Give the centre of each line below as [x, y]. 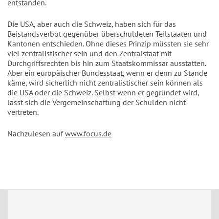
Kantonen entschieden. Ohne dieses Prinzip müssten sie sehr [108, 44]
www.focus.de [88, 133]
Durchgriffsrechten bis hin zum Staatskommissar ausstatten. [107, 63]
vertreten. [23, 112]
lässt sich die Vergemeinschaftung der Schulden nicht [97, 102]
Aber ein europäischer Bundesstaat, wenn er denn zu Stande [107, 73]
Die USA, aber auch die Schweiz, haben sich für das [92, 24]
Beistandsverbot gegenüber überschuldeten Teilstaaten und [107, 34]
